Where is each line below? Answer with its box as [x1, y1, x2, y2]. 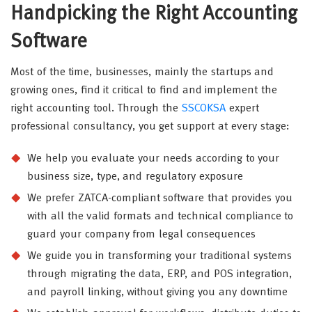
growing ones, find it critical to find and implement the [10, 84, 278, 96]
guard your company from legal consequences [27, 228, 256, 240]
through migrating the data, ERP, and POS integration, [27, 268, 292, 280]
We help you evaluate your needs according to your [27, 153, 280, 164]
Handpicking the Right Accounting [10, 4, 298, 24]
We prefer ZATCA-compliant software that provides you [27, 192, 292, 204]
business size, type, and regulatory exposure [27, 171, 243, 182]
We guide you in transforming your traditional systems [27, 250, 292, 262]
